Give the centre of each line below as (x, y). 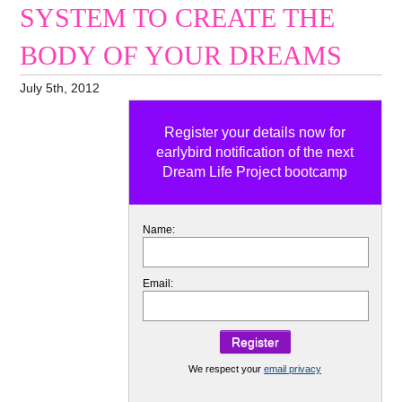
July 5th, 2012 (60, 87)
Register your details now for (255, 133)
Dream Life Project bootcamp (255, 172)
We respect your (227, 369)
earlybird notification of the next (255, 153)
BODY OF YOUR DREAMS (181, 55)
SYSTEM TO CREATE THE (178, 17)
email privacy (293, 369)
